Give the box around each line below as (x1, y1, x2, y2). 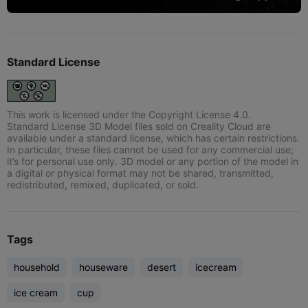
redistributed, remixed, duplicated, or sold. (7, 178, 199, 190)
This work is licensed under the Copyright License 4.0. (7, 108, 251, 120)
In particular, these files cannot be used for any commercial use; (7, 143, 294, 155)
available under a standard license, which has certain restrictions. (7, 131, 300, 144)
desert (147, 261, 176, 273)
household (14, 261, 60, 273)
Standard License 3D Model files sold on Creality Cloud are (7, 120, 271, 132)
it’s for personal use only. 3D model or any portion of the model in (7, 155, 298, 167)
